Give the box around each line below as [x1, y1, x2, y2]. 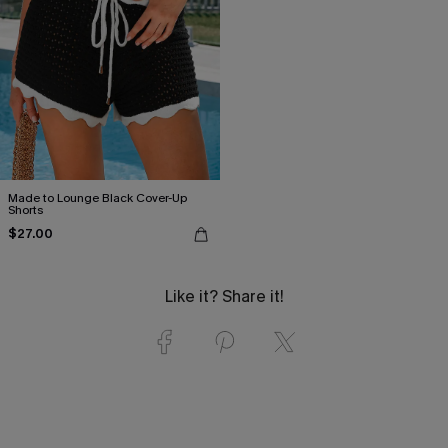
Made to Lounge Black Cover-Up [8, 189, 187, 206]
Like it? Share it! [164, 285, 284, 307]
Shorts [8, 201, 43, 218]
